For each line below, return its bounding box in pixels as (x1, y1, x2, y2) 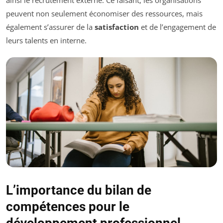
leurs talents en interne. (6, 35, 87, 45)
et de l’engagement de (139, 21, 216, 32)
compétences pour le (6, 199, 129, 215)
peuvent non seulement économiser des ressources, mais (6, 8, 203, 18)
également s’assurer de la (6, 21, 95, 32)
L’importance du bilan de (6, 183, 151, 198)
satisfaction (95, 21, 139, 32)
